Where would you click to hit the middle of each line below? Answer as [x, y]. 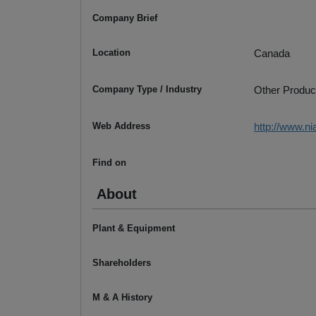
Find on [109, 163]
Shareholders [122, 263]
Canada [272, 54]
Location [111, 53]
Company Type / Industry [147, 90]
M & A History [122, 298]
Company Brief [125, 18]
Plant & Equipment [134, 229]
